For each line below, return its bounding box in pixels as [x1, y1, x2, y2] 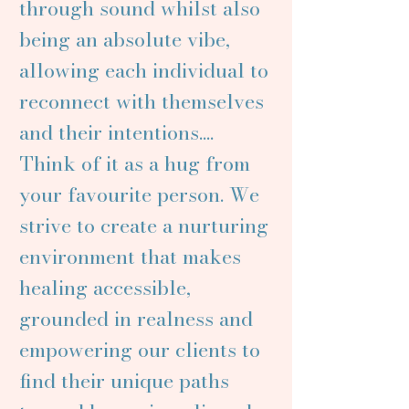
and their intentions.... [19, 117, 214, 148]
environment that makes [19, 241, 241, 272]
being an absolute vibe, [19, 24, 230, 55]
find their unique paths [19, 365, 229, 396]
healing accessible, [19, 272, 191, 303]
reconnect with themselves [19, 86, 264, 117]
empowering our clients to [19, 334, 260, 365]
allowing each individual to [19, 55, 268, 86]
